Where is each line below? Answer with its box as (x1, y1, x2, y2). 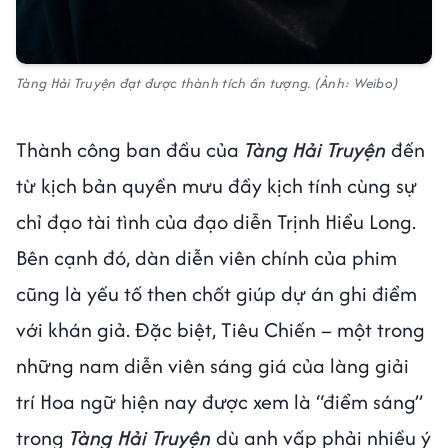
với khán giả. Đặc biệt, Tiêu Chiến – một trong (16, 315, 425, 344)
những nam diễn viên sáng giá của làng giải (16, 351, 409, 380)
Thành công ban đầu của (16, 135, 244, 164)
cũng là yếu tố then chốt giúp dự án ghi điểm (16, 279, 417, 308)
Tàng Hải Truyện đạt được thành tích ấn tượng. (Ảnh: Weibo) (16, 73, 399, 93)
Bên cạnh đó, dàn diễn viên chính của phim (16, 243, 397, 272)
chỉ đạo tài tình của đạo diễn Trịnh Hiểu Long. (16, 207, 416, 236)
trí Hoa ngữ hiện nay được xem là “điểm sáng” (16, 387, 423, 416)
